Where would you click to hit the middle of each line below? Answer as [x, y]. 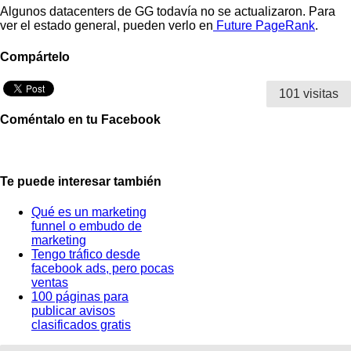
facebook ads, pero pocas [103, 268]
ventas [50, 282]
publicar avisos [73, 310]
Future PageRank [264, 26]
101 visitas [309, 93]
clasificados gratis [81, 324]
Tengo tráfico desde [86, 254]
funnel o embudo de [87, 226]
